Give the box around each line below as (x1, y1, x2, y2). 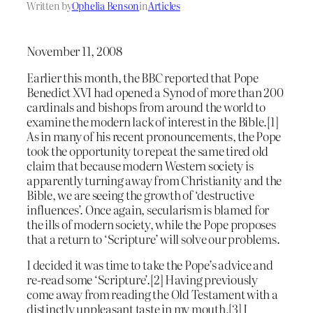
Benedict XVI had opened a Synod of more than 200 (27, 82, 284, 101)
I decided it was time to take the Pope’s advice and (27, 256, 273, 274)
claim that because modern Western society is (27, 156, 254, 174)
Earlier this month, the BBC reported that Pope (27, 68, 259, 86)
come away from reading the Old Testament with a (27, 285, 278, 303)
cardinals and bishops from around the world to (27, 97, 265, 115)
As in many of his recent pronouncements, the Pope (27, 126, 282, 145)
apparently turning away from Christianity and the (27, 170, 282, 189)
